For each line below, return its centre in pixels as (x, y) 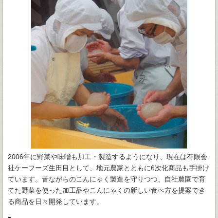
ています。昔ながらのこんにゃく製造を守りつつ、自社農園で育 (107, 179)
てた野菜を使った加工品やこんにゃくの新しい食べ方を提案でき (107, 190)
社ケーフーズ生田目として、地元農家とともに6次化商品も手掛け (109, 168)
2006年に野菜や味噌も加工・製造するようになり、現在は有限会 (108, 157)
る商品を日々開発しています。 (55, 201)
